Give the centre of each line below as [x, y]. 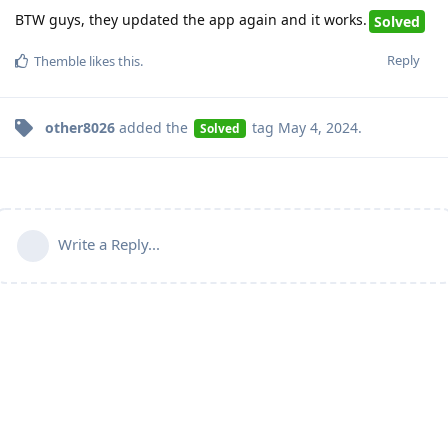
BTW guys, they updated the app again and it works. [191, 20]
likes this [113, 61]
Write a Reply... [109, 244]
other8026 [80, 128]
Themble [60, 61]
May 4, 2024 [317, 128]
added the [153, 128]
